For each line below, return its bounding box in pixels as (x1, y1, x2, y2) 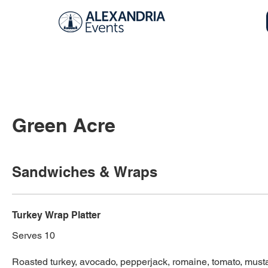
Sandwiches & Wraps (12, 163, 157, 181)
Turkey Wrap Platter (12, 209, 100, 221)
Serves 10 (12, 230, 55, 242)
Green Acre (12, 114, 115, 137)
